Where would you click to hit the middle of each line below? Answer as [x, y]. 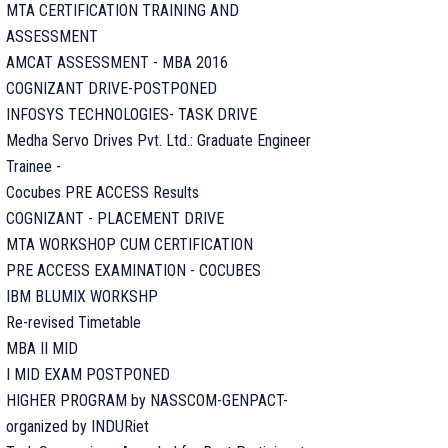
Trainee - [33, 166]
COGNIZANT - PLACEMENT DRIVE [115, 218]
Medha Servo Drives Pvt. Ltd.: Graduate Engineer [158, 140]
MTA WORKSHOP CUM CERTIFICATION [129, 244]
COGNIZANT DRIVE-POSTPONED [111, 88]
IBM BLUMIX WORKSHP [82, 296]
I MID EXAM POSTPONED [88, 374]
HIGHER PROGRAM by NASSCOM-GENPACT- [147, 400]
